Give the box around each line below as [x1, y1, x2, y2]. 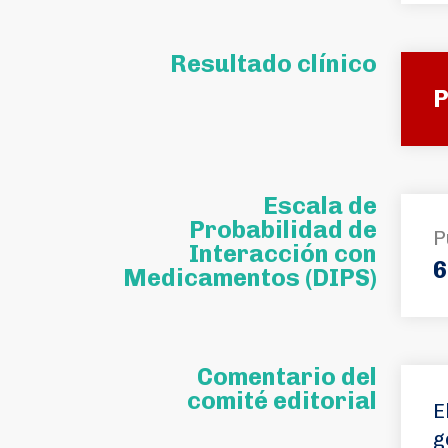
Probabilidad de [189, 215, 377, 244]
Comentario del [197, 362, 377, 391]
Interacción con [189, 239, 377, 268]
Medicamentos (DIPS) [123, 263, 377, 292]
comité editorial [187, 386, 377, 415]
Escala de [263, 191, 377, 220]
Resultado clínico [170, 49, 377, 78]
